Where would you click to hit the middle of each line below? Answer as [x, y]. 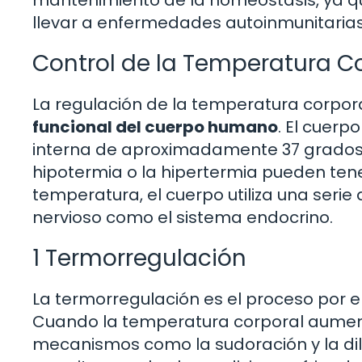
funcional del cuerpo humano [155, 126]
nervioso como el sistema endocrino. [183, 217]
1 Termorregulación [139, 258]
